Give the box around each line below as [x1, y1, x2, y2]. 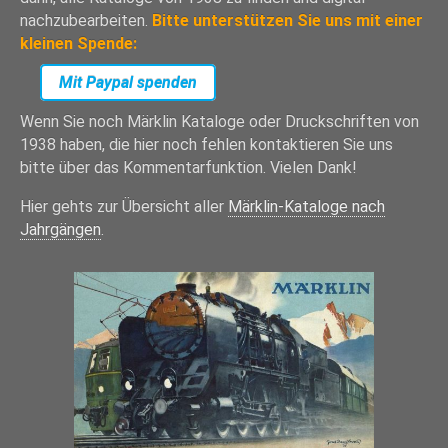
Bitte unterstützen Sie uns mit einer [152, 11, 423, 30]
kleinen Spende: [20, 34, 137, 53]
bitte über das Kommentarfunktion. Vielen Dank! [20, 158, 357, 177]
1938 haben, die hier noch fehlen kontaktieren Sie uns [20, 135, 393, 154]
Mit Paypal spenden [59, 73, 197, 92]
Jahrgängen [20, 220, 101, 239]
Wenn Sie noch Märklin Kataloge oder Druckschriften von [20, 112, 419, 131]
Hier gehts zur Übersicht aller [20, 197, 228, 216]
